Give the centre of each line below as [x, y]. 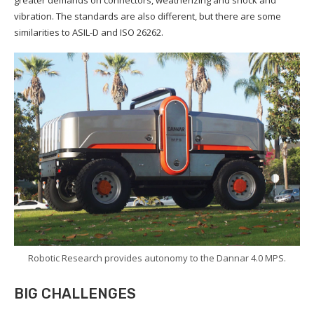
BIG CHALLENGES [75, 293]
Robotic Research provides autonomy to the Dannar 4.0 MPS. [157, 258]
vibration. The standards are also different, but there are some [148, 16]
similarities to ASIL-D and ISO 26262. [89, 33]
